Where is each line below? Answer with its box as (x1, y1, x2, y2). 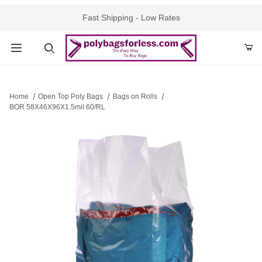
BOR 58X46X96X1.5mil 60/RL (9, 103, 105, 112)
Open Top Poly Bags (38, 92, 104, 101)
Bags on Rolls (112, 92, 157, 101)
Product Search (17, 69, 75, 79)
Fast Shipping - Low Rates (82, 13, 180, 22)
